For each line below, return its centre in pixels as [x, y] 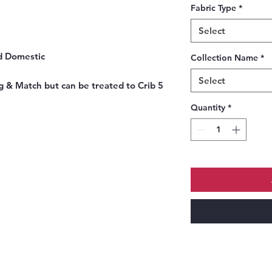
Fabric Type [213, 8]
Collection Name [224, 58]
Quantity [208, 108]
